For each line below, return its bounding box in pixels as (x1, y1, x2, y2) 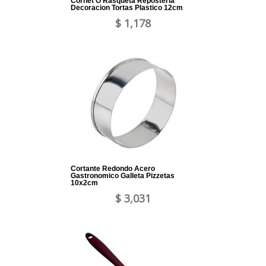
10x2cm (71, 179, 98, 188)
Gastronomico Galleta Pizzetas (71, 172, 175, 180)
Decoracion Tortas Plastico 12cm (71, 4, 183, 12)
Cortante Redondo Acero (71, 164, 155, 173)
